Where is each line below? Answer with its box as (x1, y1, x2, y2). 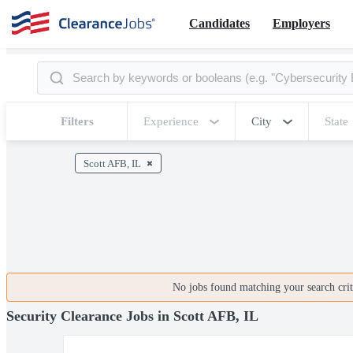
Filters (61, 115, 94, 128)
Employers (273, 16, 330, 30)
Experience (143, 115, 199, 128)
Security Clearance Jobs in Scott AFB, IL (6, 307, 258, 324)
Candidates (189, 16, 250, 30)
